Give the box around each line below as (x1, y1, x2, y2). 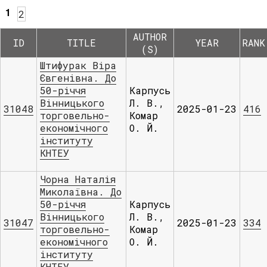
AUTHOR (133, 30, 167, 43)
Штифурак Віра (40, 59, 116, 72)
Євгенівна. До (40, 72, 116, 84)
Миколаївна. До (40, 185, 122, 198)
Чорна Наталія (40, 173, 116, 185)
